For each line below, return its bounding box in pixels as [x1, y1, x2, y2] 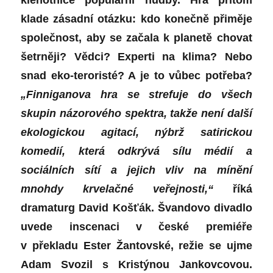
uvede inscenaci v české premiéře [21, 221, 252, 233]
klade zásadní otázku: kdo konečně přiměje [21, 13, 252, 26]
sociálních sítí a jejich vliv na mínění [21, 164, 252, 177]
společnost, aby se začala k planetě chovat [21, 32, 252, 44]
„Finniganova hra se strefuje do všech [21, 88, 252, 101]
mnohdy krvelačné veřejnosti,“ [21, 183, 213, 196]
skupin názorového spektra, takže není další [21, 107, 252, 120]
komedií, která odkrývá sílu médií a [21, 145, 252, 158]
